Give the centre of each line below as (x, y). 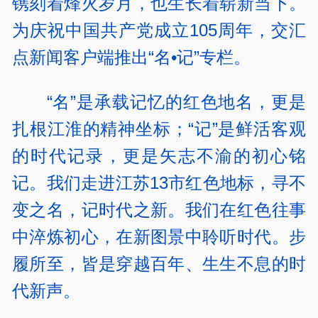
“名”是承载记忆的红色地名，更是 (176, 102)
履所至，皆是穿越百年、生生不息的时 (159, 263)
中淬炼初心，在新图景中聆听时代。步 (159, 236)
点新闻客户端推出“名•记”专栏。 (132, 57)
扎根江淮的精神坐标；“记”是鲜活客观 (159, 128)
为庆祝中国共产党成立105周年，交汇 (159, 31)
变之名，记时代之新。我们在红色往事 (159, 209)
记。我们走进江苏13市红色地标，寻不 (159, 182)
